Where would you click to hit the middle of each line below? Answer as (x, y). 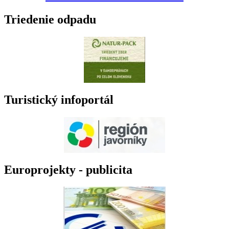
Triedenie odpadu (50, 19)
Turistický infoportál (59, 99)
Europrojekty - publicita (68, 169)
